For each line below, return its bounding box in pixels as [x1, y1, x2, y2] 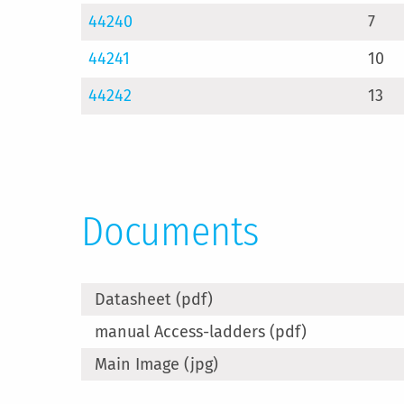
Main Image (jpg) [95, 354, 218, 374]
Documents [81, 208, 260, 256]
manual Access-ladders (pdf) [95, 322, 307, 342]
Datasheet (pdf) [95, 289, 213, 309]
